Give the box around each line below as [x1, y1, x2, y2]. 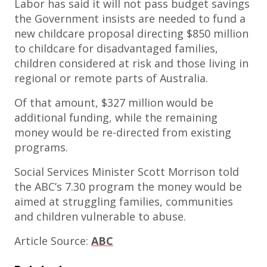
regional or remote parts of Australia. [14, 71, 208, 85]
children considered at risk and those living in [14, 56, 249, 70]
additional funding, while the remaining [14, 110, 218, 125]
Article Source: [14, 234, 91, 248]
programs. [14, 140, 68, 154]
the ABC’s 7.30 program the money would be [14, 179, 242, 194]
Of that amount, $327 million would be [14, 95, 213, 110]
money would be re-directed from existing [14, 125, 231, 139]
